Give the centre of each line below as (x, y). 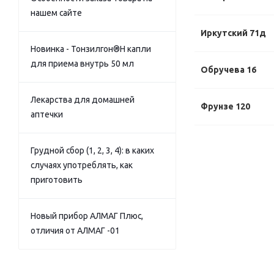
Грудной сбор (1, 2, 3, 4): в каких (92, 150)
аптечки (47, 114)
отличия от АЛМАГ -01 (75, 231)
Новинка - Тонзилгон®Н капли (91, 49)
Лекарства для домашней (83, 100)
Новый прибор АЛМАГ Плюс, (87, 216)
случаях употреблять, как (82, 165)
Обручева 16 (228, 70)
